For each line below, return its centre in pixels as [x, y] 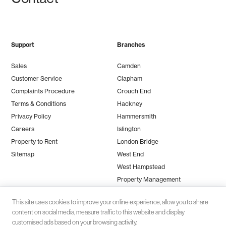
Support [23, 45]
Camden [129, 66]
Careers [23, 129]
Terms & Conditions [39, 104]
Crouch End [134, 91]
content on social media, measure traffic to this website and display [98, 212]
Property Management [149, 180]
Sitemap [23, 154]
